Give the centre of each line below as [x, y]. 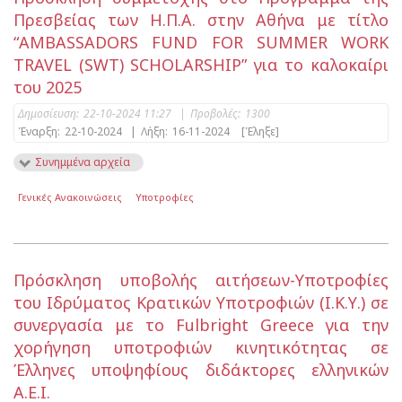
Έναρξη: [39, 132]
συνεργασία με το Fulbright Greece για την [201, 324]
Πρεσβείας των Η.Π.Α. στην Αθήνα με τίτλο [201, 20]
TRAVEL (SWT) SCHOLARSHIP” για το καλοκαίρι [201, 65]
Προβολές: [215, 114]
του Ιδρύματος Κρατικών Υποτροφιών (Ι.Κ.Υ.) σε [201, 302]
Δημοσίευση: [48, 114]
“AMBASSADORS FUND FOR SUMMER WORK [201, 43]
